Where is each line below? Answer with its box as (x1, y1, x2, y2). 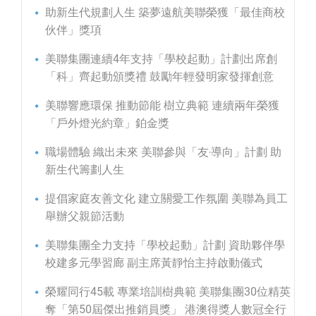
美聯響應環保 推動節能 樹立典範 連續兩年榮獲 (45, 99, 279, 113)
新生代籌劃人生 (45, 163, 124, 177)
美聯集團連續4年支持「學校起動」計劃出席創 (45, 52, 277, 66)
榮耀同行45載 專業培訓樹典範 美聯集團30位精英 (45, 285, 291, 299)
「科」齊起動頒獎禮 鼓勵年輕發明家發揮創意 (45, 70, 274, 84)
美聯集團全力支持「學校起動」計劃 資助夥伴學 (45, 238, 285, 253)
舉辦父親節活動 (45, 209, 124, 224)
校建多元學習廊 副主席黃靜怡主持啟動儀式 (45, 256, 262, 270)
